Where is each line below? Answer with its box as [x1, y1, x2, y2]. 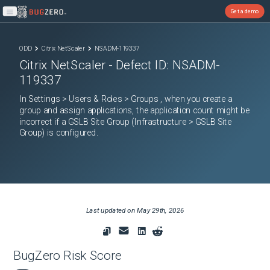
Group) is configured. [19, 128, 98, 138]
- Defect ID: [105, 57, 173, 73]
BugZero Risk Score [13, 248, 122, 263]
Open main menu [9, 12, 51, 19]
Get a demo [230, 7, 259, 14]
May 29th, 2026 [137, 206, 184, 215]
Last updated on [86, 206, 137, 215]
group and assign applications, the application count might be [19, 105, 250, 116]
